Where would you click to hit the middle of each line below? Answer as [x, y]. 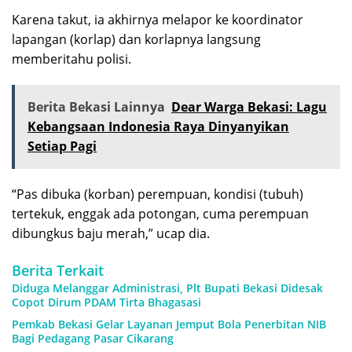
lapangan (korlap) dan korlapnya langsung [136, 40]
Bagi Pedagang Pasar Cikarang [93, 339]
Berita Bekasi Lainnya [96, 107]
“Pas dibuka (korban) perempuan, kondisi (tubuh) [158, 194]
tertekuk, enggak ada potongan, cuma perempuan [160, 214]
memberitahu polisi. [71, 59]
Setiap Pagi [62, 147]
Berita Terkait [58, 271]
